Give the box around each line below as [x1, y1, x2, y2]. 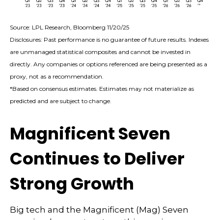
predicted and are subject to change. [10, 97, 111, 105]
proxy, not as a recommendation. [10, 72, 104, 80]
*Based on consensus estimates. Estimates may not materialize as [10, 84, 194, 92]
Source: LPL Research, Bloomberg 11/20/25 [10, 23, 129, 31]
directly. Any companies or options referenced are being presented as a [10, 60, 207, 68]
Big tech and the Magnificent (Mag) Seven [10, 204, 189, 215]
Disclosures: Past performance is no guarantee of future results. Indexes [10, 35, 209, 43]
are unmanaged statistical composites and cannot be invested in [10, 48, 191, 55]
